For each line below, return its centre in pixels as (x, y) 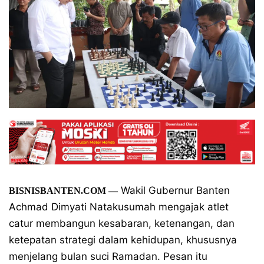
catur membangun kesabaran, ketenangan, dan (122, 223)
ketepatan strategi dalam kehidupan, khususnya (123, 240)
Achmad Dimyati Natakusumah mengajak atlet (119, 207)
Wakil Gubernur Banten (174, 190)
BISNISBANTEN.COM (57, 191)
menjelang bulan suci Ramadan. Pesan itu (108, 256)
